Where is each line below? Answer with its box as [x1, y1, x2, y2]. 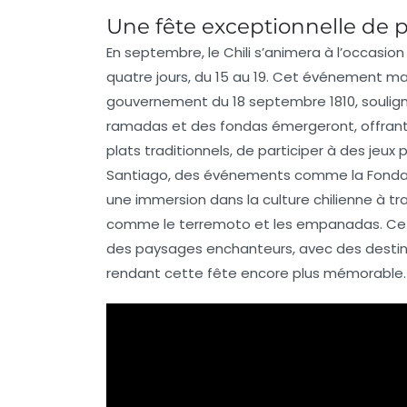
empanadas [296, 213, 380, 233]
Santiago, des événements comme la [106, 164, 367, 184]
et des [168, 115, 220, 135]
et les [251, 213, 296, 233]
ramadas [106, 115, 168, 135]
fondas [220, 115, 268, 135]
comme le [106, 213, 179, 233]
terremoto [179, 213, 251, 233]
